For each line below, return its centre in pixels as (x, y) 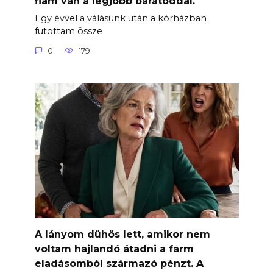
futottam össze (68, 31)
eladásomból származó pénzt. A (119, 263)
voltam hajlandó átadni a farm (114, 249)
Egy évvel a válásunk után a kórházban (120, 19)
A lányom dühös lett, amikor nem (122, 234)
